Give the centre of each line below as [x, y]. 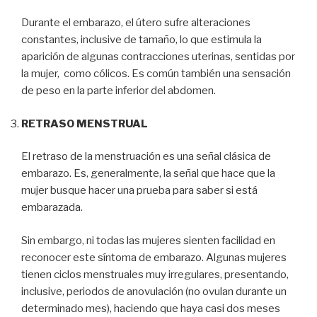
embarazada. [52, 208]
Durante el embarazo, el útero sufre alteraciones [136, 23]
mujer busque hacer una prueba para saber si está [139, 191]
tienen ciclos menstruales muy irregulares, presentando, [155, 274]
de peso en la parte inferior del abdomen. [119, 91]
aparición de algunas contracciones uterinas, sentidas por [158, 57]
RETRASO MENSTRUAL [85, 123]
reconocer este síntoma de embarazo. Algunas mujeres [154, 257]
